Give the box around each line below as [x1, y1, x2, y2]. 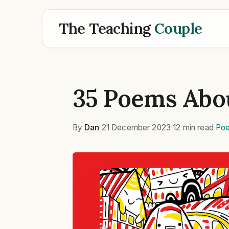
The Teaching [59, 19, 154, 38]
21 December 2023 [101, 122, 171, 132]
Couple [154, 19, 202, 38]
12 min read [173, 122, 214, 132]
